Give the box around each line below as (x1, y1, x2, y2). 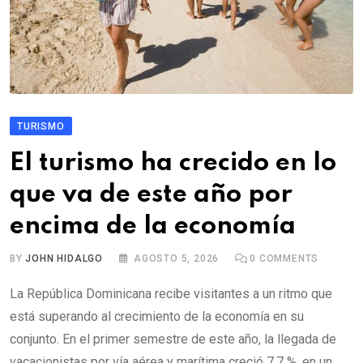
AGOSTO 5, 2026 (134, 252, 220, 264)
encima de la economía (10, 213, 296, 239)
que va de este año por (10, 181, 293, 207)
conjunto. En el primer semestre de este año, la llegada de (10, 331, 336, 347)
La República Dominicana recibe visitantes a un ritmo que (10, 285, 332, 301)
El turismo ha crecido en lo (10, 150, 336, 176)
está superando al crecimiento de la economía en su (10, 308, 304, 324)
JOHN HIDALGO (25, 252, 104, 264)
